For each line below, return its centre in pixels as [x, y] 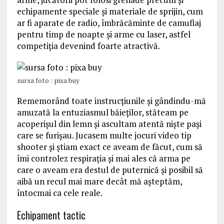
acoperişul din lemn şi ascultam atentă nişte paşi [109, 124]
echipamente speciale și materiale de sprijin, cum [110, 11]
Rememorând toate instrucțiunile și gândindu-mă [111, 101]
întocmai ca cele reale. [59, 193]
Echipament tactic [51, 215]
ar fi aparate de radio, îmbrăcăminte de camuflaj [109, 23]
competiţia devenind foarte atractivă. [88, 46]
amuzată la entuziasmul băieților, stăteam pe [102, 112]
